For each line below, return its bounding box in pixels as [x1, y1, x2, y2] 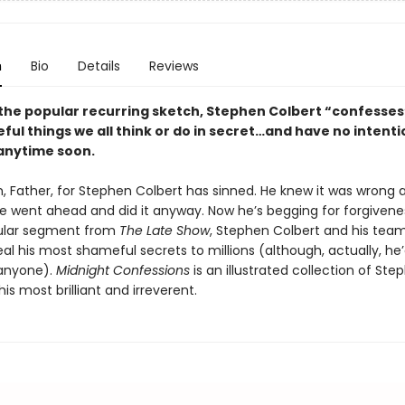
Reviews [148, 57, 199, 75]
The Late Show [118, 221, 210, 240]
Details [77, 57, 120, 75]
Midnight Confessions [55, 261, 193, 279]
